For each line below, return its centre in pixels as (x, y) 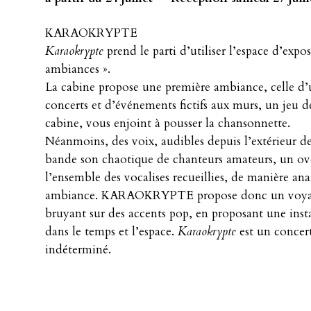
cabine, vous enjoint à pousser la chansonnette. (168, 123)
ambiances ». (78, 69)
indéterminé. (78, 249)
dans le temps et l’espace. (111, 231)
